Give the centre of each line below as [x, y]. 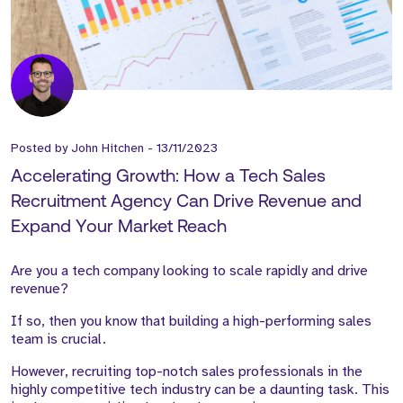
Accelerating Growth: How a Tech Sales [168, 178]
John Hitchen [107, 148]
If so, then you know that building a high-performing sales [191, 322]
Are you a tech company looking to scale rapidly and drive [189, 271]
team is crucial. [58, 340]
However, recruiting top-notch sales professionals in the [187, 372]
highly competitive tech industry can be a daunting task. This [200, 390]
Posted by [41, 148]
